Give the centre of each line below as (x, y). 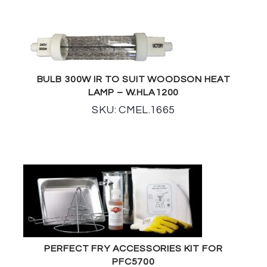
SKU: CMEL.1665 (133, 110)
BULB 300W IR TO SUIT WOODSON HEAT (133, 79)
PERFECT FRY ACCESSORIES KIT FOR (133, 248)
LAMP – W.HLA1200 (133, 92)
